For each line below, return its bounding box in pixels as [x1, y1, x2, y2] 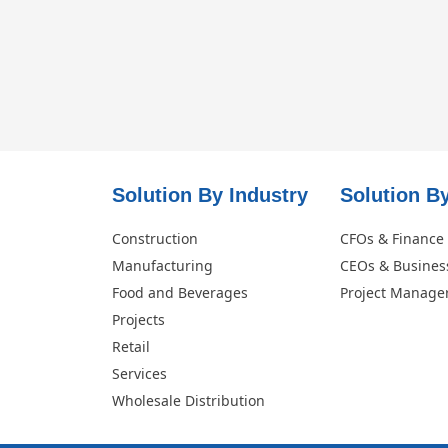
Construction [112, 228, 198, 248]
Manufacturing [112, 255, 213, 275]
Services [112, 363, 167, 383]
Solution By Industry [112, 183, 308, 206]
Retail [112, 336, 150, 356]
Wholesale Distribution [112, 390, 265, 410]
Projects [112, 309, 165, 329]
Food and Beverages [112, 282, 248, 302]
